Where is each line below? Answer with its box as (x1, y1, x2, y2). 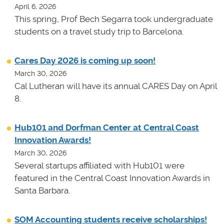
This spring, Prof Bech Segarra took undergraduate (14, 13, 213, 24)
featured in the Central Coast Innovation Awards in (14, 172, 210, 183)
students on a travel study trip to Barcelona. (14, 26, 185, 36)
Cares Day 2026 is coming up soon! (14, 55, 155, 65)
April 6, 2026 (14, 2, 56, 10)
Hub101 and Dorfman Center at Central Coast (14, 122, 199, 132)
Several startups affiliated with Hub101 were (14, 160, 184, 170)
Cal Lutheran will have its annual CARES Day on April (14, 80, 217, 91)
